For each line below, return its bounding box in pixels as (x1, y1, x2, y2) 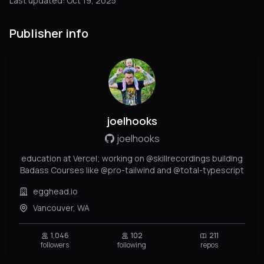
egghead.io (33, 185, 78, 197)
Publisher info (9, 25, 88, 41)
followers (41, 239, 70, 250)
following (117, 239, 147, 250)
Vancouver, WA (33, 202, 90, 213)
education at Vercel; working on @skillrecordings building (21, 152, 243, 164)
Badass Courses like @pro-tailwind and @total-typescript (20, 164, 244, 176)
